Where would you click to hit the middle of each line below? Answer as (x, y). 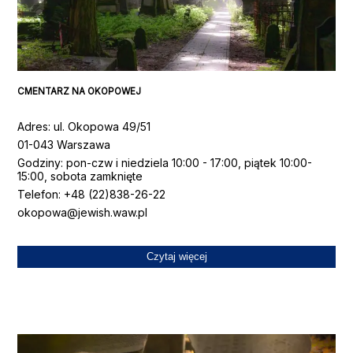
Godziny (39, 162)
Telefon (38, 194)
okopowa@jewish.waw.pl (83, 212)
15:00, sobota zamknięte (80, 176)
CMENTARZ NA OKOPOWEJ (80, 92)
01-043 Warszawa (64, 144)
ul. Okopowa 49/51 (102, 126)
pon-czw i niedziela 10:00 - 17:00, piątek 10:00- (190, 162)
